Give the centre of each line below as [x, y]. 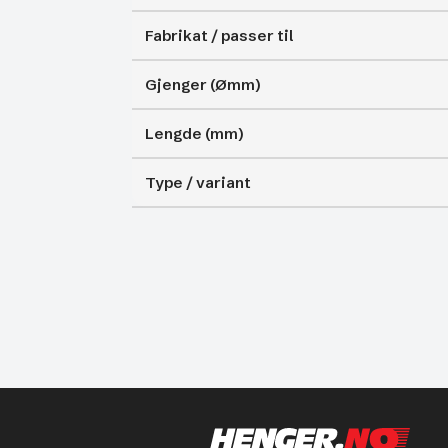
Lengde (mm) [194, 133]
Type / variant [197, 182]
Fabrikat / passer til [218, 35]
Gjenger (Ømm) [202, 84]
